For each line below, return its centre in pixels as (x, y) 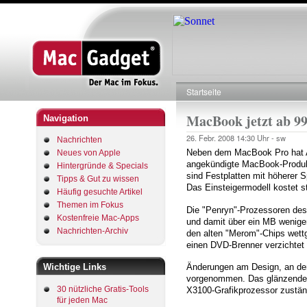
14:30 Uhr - (256, 138)
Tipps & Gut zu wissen (98, 179)
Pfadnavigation (226, 106)
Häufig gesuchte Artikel (100, 192)
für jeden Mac (82, 300)
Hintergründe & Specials (102, 166)
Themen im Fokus (90, 205)
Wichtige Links (75, 267)
